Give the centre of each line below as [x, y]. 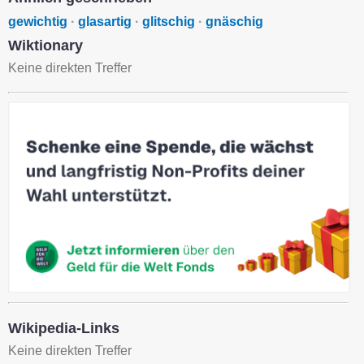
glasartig [105, 22]
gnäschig [234, 22]
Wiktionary [45, 45]
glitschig [169, 22]
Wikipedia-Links [64, 329]
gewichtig [38, 22]
